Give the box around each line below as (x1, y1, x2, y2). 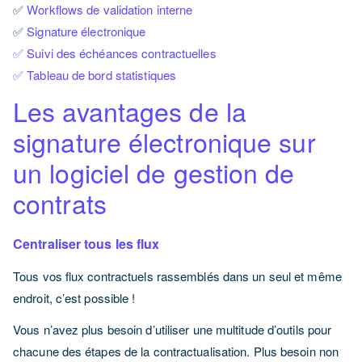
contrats (13, 184, 114, 221)
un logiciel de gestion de (13, 154, 295, 191)
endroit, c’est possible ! (13, 289, 136, 306)
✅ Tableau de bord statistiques (13, 66, 176, 83)
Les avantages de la (13, 92, 246, 129)
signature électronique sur (13, 123, 316, 160)
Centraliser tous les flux (13, 234, 160, 253)
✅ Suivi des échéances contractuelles (13, 44, 217, 61)
